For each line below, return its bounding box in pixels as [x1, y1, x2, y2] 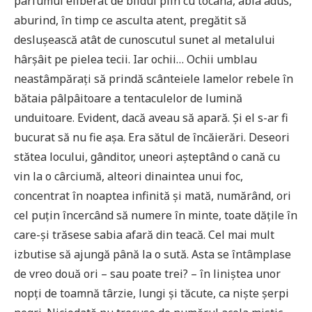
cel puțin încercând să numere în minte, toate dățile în [14, 207, 297, 223]
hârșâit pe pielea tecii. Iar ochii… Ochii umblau [14, 51, 257, 67]
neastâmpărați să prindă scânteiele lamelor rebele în [14, 70, 293, 86]
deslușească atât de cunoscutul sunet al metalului [14, 31, 275, 47]
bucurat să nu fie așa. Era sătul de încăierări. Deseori [14, 129, 290, 145]
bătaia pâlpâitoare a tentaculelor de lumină [14, 90, 242, 106]
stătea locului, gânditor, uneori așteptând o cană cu [14, 148, 280, 164]
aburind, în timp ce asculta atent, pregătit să [14, 12, 247, 28]
